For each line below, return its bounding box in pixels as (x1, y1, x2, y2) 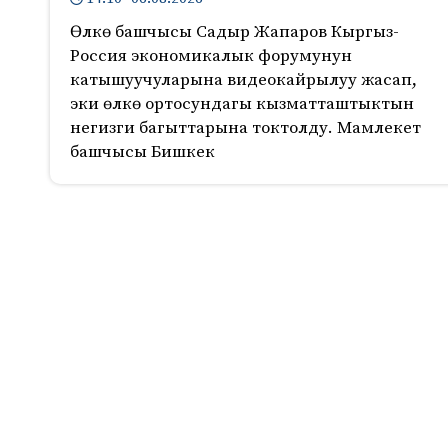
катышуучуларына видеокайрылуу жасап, (70, 69, 417, 92)
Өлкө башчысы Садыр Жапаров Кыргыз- (70, 21, 399, 44)
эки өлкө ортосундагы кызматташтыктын (70, 93, 414, 116)
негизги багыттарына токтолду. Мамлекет (70, 117, 421, 140)
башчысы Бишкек (70, 141, 215, 164)
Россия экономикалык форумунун (70, 45, 352, 68)
